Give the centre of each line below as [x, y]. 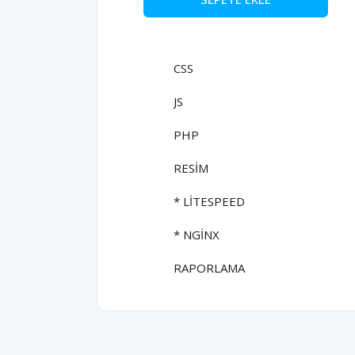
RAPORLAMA [209, 268]
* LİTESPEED [209, 201]
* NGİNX [197, 235]
